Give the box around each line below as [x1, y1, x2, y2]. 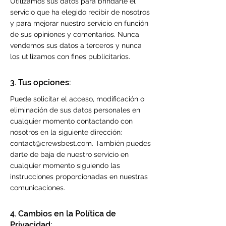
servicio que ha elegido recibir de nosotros [10, 8, 150, 16]
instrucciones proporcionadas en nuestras [10, 173, 148, 181]
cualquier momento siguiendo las [10, 161, 120, 169]
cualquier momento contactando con [10, 117, 133, 125]
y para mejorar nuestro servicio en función [10, 19, 148, 27]
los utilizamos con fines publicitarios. [10, 52, 130, 61]
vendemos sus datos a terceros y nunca [10, 41, 142, 49]
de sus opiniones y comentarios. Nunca [10, 30, 139, 38]
